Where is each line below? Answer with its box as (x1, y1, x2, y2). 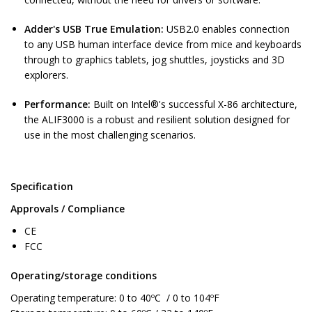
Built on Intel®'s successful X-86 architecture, (93, 97, 297, 111)
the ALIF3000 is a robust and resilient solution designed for (24, 113, 290, 127)
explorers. (24, 68, 68, 82)
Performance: (24, 97, 93, 111)
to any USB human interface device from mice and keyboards (24, 38, 302, 52)
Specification (10, 180, 73, 194)
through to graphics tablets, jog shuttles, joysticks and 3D (24, 53, 285, 67)
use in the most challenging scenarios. (24, 128, 196, 142)
